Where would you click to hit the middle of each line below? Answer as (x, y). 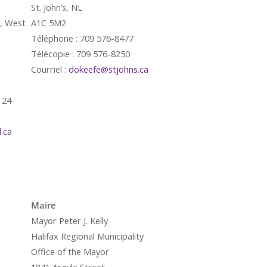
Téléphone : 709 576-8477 (82, 38)
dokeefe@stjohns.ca (108, 69)
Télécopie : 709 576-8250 (80, 54)
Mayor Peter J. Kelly (69, 221)
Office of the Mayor (70, 252)
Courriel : (50, 69)
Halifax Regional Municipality (87, 236)
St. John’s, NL (57, 7)
